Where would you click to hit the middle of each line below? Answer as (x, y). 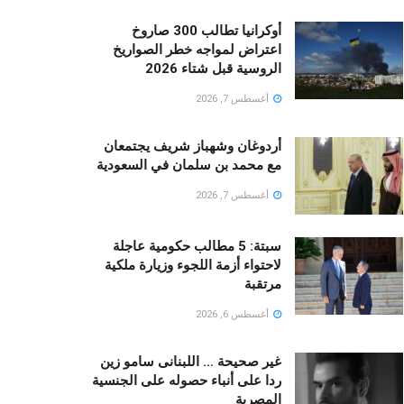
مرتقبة (263, 285)
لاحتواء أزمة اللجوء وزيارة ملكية (193, 266)
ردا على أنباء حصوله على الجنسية (187, 381)
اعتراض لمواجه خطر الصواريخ (197, 50)
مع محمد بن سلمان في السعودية (189, 165)
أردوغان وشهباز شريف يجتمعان (193, 147)
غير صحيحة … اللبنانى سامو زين (191, 362)
